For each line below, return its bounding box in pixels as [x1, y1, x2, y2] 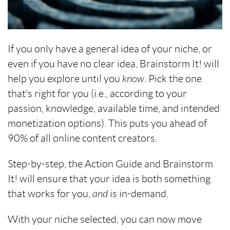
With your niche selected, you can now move [8, 214, 202, 225]
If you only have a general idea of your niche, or [8, 43, 212, 55]
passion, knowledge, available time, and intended [8, 103, 220, 114]
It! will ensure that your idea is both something [8, 173, 210, 185]
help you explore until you [8, 73, 122, 85]
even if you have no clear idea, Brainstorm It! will [8, 58, 219, 70]
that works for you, [8, 188, 92, 200]
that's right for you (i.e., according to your [8, 88, 187, 100]
